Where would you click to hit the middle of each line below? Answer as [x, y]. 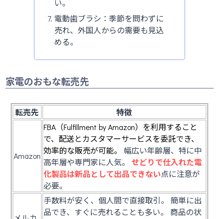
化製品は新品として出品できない [102, 174]
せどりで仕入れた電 [166, 162]
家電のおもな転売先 [47, 81]
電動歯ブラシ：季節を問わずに [109, 19]
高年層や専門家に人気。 [86, 162]
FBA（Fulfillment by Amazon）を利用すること [120, 127]
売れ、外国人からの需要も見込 [109, 30]
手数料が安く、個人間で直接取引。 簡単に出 [122, 200]
